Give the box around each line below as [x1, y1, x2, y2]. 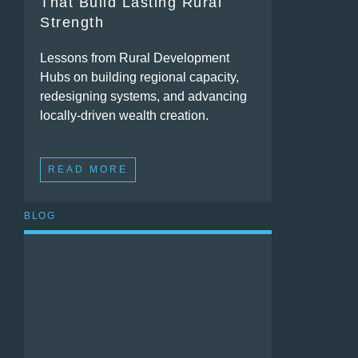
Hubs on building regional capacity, [40, 70, 239, 85]
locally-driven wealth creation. [40, 109, 209, 123]
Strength [40, 14, 104, 31]
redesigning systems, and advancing [40, 89, 247, 104]
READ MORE [48, 164, 128, 176]
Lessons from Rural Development [40, 51, 229, 66]
